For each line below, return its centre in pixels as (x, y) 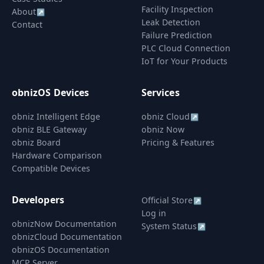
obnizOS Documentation (61, 250)
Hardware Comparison (57, 155)
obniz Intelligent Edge (56, 116)
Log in (154, 213)
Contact (27, 24)
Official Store (167, 200)
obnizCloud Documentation (67, 237)
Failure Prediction (177, 35)
